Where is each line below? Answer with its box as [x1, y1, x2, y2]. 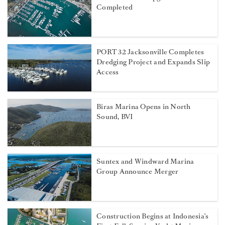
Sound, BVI [96, 112, 133, 122]
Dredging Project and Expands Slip [96, 57, 210, 67]
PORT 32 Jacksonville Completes [96, 47, 204, 57]
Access [96, 67, 119, 77]
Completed [96, 3, 133, 13]
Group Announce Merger [96, 167, 179, 177]
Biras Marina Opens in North [96, 102, 191, 112]
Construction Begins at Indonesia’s [96, 211, 209, 221]
